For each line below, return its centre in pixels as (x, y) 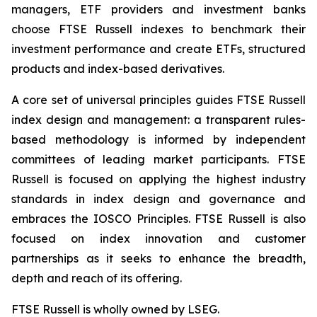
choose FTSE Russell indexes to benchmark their (158, 29)
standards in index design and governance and (158, 199)
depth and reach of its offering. (97, 278)
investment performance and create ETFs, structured (158, 49)
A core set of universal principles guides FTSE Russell (158, 100)
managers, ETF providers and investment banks (158, 9)
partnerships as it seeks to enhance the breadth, (158, 258)
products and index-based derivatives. (118, 69)
